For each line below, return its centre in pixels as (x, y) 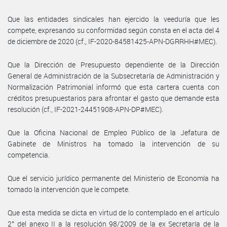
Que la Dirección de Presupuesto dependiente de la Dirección (113, 64)
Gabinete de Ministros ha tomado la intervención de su (113, 143)
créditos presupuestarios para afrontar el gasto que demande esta (113, 98)
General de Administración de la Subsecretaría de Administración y (113, 75)
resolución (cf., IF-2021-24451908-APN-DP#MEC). (85, 109)
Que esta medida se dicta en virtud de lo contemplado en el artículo (113, 212)
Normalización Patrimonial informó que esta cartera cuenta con (113, 87)
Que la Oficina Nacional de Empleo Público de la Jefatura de (113, 132)
